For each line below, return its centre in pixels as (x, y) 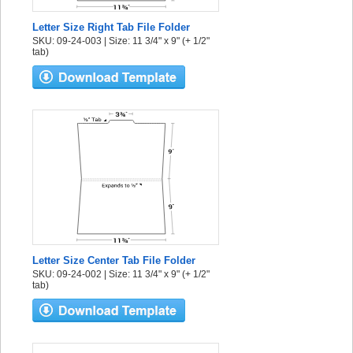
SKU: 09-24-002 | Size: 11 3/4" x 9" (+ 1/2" (121, 274)
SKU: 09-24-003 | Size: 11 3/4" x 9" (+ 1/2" (121, 41)
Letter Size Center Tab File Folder (114, 260)
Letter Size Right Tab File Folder (111, 27)
